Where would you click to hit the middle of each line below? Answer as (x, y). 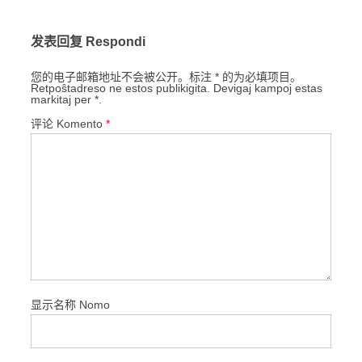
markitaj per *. (66, 99)
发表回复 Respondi (116, 41)
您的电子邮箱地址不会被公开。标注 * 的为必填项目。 (166, 76)
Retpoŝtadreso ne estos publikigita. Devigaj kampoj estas (177, 88)
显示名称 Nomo (95, 304)
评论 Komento (81, 123)
